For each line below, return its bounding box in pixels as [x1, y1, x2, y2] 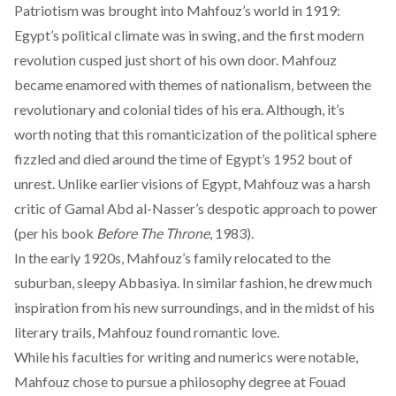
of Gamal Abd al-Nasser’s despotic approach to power [46, 200, 377, 217]
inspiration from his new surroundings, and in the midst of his [14, 299, 375, 316]
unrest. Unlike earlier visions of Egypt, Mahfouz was [14, 175, 328, 192]
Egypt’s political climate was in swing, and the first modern [14, 27, 364, 43]
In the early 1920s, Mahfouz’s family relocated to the [14, 249, 331, 266]
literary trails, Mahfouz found [14, 324, 194, 340]
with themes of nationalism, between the [126, 76, 371, 93]
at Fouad [291, 373, 346, 390]
